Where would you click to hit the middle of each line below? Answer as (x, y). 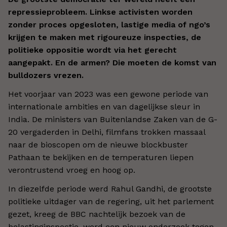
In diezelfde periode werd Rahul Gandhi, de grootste (110, 189)
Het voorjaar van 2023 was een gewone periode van (108, 94)
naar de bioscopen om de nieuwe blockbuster (98, 145)
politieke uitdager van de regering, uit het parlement (111, 201)
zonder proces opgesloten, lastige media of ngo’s (109, 25)
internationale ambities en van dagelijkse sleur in (104, 107)
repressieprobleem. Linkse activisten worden (100, 12)
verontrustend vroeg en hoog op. (72, 170)
